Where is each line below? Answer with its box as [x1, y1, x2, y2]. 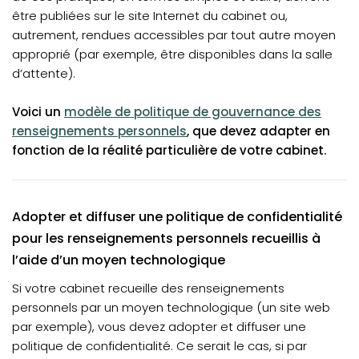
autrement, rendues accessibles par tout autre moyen [12, 26, 336, 43]
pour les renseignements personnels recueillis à [12, 229, 321, 248]
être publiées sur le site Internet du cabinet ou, [12, 7, 288, 24]
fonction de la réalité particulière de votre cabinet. [12, 142, 326, 159]
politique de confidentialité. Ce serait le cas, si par [12, 337, 307, 354]
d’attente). [12, 65, 79, 82]
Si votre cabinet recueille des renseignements [12, 280, 284, 296]
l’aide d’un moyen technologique [12, 251, 225, 269]
